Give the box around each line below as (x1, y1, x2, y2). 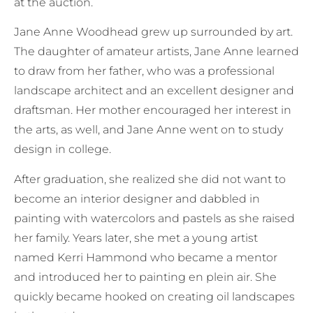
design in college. (14, 143, 111, 156)
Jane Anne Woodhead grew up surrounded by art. (14, 25, 293, 39)
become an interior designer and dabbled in (14, 191, 260, 205)
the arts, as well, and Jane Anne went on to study (14, 123, 283, 137)
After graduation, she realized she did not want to (14, 172, 286, 186)
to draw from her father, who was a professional (14, 64, 275, 78)
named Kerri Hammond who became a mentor (14, 250, 277, 264)
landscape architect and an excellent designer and (14, 84, 294, 98)
